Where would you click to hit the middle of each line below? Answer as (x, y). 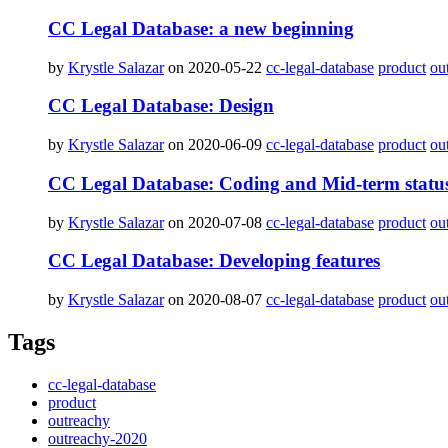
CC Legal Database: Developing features (214, 261)
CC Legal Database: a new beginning (201, 28)
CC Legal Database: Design (161, 106)
